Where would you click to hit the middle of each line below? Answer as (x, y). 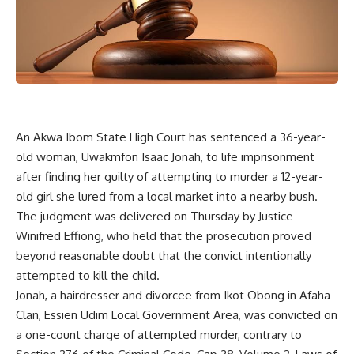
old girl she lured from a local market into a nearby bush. (167, 197)
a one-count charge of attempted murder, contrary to (159, 335)
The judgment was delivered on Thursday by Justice (154, 217)
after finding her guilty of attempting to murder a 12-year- (169, 177)
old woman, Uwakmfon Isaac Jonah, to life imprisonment (165, 157)
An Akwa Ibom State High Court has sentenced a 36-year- (171, 137)
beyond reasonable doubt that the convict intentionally (164, 256)
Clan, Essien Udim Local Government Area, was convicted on (177, 315)
